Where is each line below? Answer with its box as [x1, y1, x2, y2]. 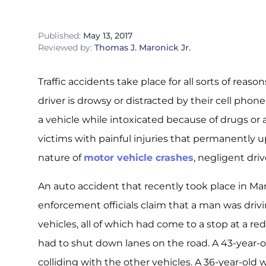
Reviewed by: [38, 42, 94, 53]
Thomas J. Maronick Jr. [94, 42, 191, 53]
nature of [38, 152, 84, 163]
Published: [38, 30, 81, 41]
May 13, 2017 [83, 30, 132, 41]
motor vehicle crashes [84, 152, 194, 163]
